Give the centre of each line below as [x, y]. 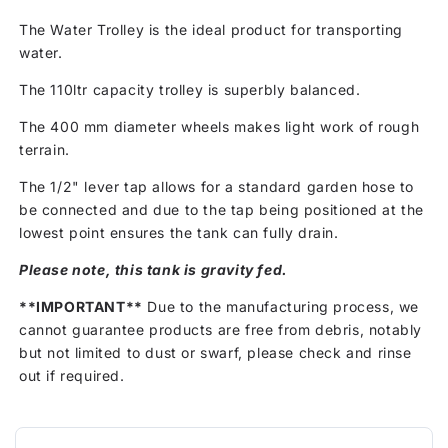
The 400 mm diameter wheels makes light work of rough [219, 126]
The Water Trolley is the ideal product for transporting [211, 29]
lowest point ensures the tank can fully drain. [179, 232]
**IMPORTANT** [81, 306]
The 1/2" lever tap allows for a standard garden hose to [217, 186]
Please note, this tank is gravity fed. [153, 269]
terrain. [44, 149]
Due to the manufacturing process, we [281, 306]
